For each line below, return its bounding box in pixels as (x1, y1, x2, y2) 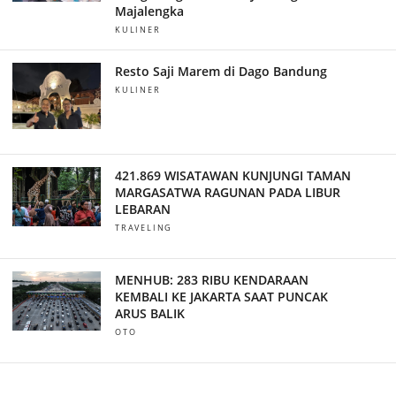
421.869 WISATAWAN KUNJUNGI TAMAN (114, 167, 351, 185)
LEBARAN (114, 201, 171, 218)
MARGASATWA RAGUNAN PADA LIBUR (114, 184, 340, 202)
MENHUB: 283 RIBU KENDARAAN (114, 271, 308, 289)
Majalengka (114, 3, 184, 20)
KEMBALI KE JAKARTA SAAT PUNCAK (114, 288, 328, 306)
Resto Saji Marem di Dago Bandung (114, 63, 327, 80)
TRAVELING (114, 222, 173, 234)
